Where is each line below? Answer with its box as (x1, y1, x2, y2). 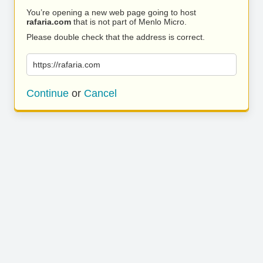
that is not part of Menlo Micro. (71, 17, 187, 26)
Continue (26, 87, 69, 99)
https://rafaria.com (33, 60, 100, 69)
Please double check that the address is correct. (26, 32, 205, 42)
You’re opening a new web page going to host (26, 8, 196, 17)
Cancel (84, 87, 117, 99)
